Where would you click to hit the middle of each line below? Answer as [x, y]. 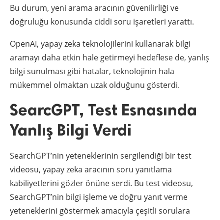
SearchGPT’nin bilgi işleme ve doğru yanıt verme [99, 197]
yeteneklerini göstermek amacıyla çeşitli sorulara [100, 211]
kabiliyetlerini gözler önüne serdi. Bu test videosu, [101, 183]
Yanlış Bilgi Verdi [71, 130]
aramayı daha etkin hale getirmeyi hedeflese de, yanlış [110, 58]
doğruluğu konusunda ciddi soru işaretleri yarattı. [102, 22]
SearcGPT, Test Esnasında [103, 110]
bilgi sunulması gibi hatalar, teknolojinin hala [92, 71]
